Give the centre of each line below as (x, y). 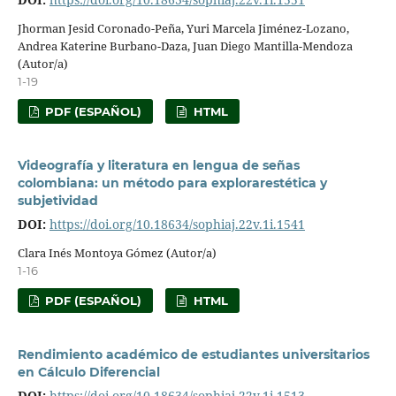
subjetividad (57, 200)
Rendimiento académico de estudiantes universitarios (193, 354)
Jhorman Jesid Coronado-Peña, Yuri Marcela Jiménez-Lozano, (183, 28)
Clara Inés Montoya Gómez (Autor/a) (117, 252)
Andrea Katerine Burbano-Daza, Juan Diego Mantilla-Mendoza (185, 46)
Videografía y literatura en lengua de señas (158, 165)
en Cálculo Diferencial (88, 372)
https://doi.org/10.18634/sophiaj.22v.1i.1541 (177, 224)
